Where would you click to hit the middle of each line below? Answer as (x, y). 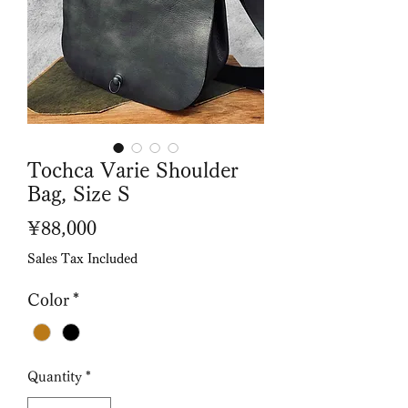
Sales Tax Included (82, 258)
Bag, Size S (79, 194)
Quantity (55, 376)
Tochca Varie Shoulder (133, 170)
